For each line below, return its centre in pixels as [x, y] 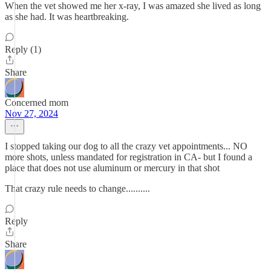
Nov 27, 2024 [31, 113]
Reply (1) [23, 49]
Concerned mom [37, 103]
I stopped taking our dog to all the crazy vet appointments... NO [126, 146]
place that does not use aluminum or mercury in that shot [112, 168]
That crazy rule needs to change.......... [77, 188]
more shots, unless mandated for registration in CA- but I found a [129, 157]
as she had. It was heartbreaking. [67, 17]
